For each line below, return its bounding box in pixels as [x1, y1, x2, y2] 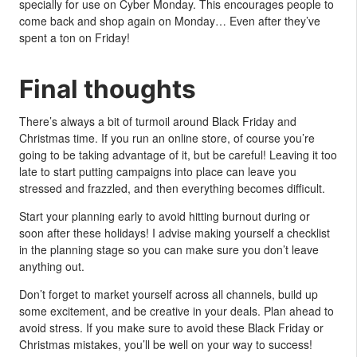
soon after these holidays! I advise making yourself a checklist [19, 224, 330, 241]
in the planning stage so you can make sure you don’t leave [19, 241, 319, 257]
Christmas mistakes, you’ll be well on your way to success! [19, 335, 312, 352]
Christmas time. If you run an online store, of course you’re [19, 129, 315, 146]
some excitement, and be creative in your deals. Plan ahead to [19, 302, 334, 319]
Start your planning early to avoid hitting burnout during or [19, 207, 310, 224]
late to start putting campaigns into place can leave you [19, 163, 296, 179]
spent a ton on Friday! [19, 29, 130, 45]
